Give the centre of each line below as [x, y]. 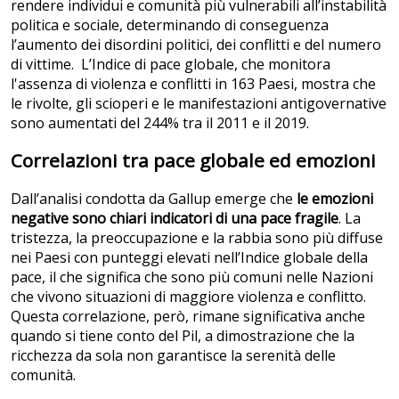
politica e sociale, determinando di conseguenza [170, 24]
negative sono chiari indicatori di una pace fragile [175, 219]
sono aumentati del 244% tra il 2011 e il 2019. [160, 122]
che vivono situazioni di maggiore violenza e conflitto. [188, 297]
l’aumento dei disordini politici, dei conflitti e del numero [196, 44]
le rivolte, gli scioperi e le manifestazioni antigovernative [199, 103]
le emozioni [335, 199]
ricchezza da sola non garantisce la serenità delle [173, 356]
